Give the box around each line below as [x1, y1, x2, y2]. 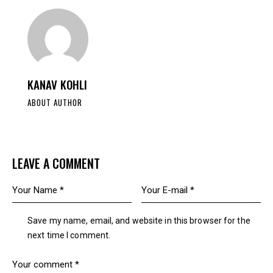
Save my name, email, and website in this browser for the [27, 216, 250, 226]
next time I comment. [27, 230, 111, 241]
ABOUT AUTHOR [27, 96, 82, 108]
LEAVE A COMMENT [12, 154, 100, 172]
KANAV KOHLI [27, 75, 87, 93]
